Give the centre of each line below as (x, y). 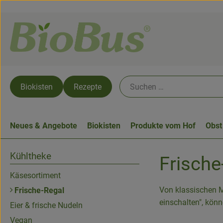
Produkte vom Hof (163, 126)
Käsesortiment (35, 175)
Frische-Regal (38, 190)
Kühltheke (31, 156)
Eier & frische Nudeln (46, 205)
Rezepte (88, 87)
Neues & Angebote (44, 126)
